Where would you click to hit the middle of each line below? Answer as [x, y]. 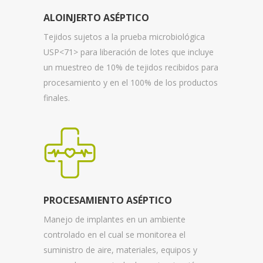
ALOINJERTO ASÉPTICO [96, 17]
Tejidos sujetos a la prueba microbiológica [124, 36]
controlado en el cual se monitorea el [114, 234]
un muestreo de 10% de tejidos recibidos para [131, 67]
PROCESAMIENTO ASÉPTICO [108, 200]
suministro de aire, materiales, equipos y [120, 249]
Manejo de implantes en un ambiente [114, 219]
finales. [57, 97]
